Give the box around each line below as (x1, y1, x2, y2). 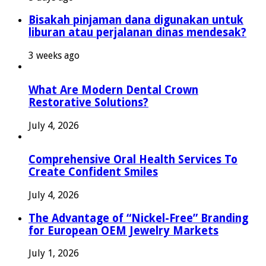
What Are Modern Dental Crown (28, 83, 198, 96)
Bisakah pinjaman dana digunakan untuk (28, 14, 243, 27)
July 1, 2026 (28, 248, 79, 259)
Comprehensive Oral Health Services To (28, 153, 237, 166)
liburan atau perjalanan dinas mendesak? (28, 26, 246, 39)
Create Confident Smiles (28, 166, 158, 179)
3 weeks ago (28, 50, 80, 62)
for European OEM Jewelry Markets (28, 224, 218, 237)
